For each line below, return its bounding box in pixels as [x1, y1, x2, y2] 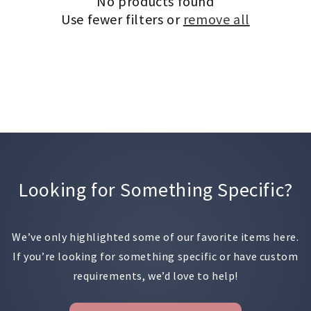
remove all [183, 10, 250, 28]
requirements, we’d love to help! [72, 268, 239, 283]
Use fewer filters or [61, 10, 183, 28]
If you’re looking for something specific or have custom [12, 249, 299, 263]
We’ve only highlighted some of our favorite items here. [12, 229, 299, 244]
